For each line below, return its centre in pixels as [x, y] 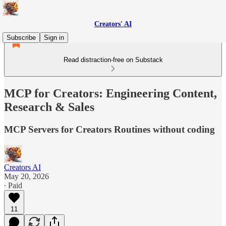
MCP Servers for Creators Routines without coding [109, 129]
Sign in [54, 38]
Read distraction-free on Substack [113, 60]
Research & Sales [49, 107]
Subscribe [21, 38]
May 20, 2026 [26, 176]
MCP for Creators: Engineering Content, [110, 93]
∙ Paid [13, 185]
